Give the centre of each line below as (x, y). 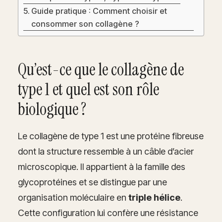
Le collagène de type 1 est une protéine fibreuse (111, 136)
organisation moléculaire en (73, 198)
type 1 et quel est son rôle (88, 90)
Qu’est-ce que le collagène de (101, 70)
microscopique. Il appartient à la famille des (102, 167)
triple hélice (154, 198)
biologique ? (52, 110)
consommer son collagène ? (85, 24)
